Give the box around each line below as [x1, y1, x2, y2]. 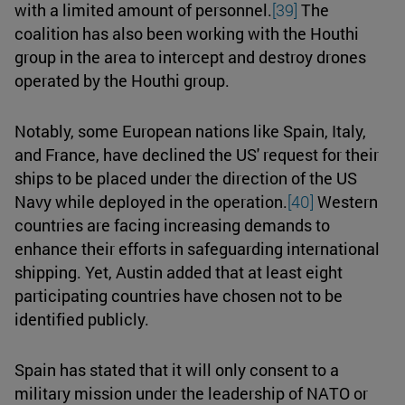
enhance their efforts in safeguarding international [14, 237, 380, 259]
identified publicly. [14, 307, 149, 330]
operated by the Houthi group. [14, 69, 230, 91]
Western [314, 190, 378, 212]
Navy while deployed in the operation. [14, 190, 287, 212]
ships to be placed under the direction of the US [14, 166, 357, 189]
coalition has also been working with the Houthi [14, 22, 359, 44]
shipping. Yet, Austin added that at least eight [14, 260, 343, 283]
